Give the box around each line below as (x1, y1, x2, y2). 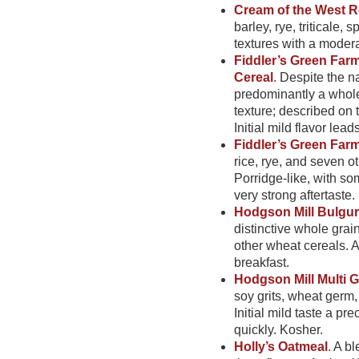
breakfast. (234, 256, 289, 269)
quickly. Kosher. (234, 323, 323, 337)
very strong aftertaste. (234, 188, 355, 202)
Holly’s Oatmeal (234, 340, 328, 353)
